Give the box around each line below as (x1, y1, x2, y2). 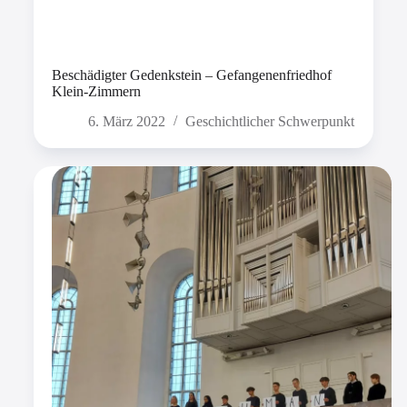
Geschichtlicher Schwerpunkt (184, 114, 354, 130)
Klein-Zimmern (51, 84, 141, 100)
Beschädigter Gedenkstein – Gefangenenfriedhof (51, 67, 332, 84)
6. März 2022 (87, 114, 165, 130)
